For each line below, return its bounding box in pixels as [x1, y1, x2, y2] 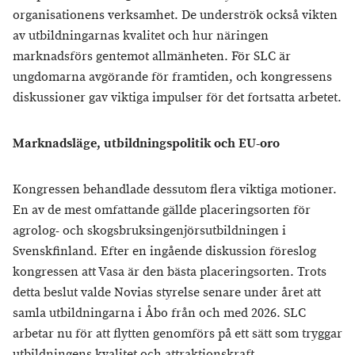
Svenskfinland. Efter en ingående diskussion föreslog [13, 242, 316, 260]
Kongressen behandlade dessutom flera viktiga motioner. [13, 181, 337, 198]
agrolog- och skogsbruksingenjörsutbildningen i [13, 222, 286, 239]
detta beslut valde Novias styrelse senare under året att [13, 284, 321, 301]
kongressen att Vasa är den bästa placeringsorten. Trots [13, 263, 326, 281]
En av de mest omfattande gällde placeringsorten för [13, 201, 311, 219]
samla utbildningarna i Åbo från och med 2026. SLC [13, 304, 306, 322]
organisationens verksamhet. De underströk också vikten [13, 6, 338, 24]
